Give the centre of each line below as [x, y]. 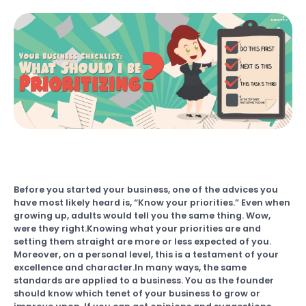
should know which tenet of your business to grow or [137, 293]
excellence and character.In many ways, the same [130, 267]
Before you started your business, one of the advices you [146, 190]
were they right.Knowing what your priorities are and [137, 228]
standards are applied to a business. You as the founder [144, 280]
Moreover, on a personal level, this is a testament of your [146, 254]
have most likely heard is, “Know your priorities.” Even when [152, 203]
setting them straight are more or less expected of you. [142, 241]
